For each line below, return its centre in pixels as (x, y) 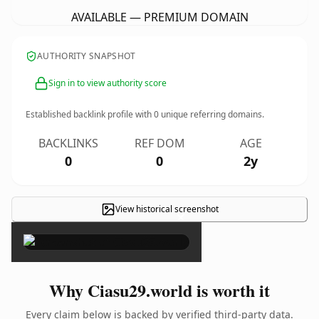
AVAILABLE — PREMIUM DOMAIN (159, 17)
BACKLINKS (68, 143)
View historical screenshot (167, 209)
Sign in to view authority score (108, 83)
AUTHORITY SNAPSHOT (87, 56)
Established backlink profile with (90, 114)
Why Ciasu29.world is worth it (159, 290)
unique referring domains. (211, 114)
